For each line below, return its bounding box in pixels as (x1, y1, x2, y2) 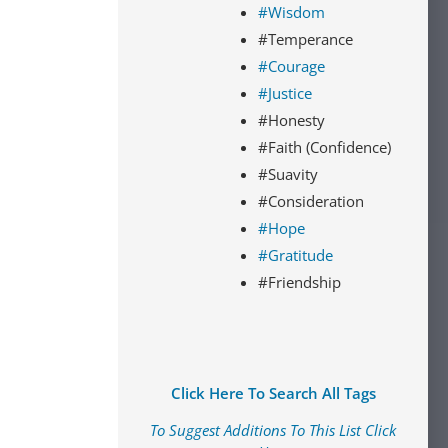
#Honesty (258, 110, 325, 130)
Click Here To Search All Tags (170, 383, 376, 403)
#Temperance (258, 29, 353, 49)
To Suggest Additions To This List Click (150, 420, 396, 440)
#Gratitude (258, 245, 333, 265)
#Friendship (258, 272, 341, 292)
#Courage (258, 56, 325, 76)
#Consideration (258, 191, 364, 211)
